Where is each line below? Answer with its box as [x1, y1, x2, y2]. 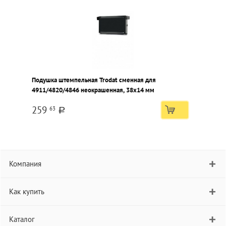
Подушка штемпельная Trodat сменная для [32, 76, 156, 84]
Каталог [9, 214, 35, 224]
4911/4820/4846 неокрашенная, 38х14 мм [32, 86, 154, 94]
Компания [9, 159, 41, 168]
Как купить [9, 187, 44, 196]
